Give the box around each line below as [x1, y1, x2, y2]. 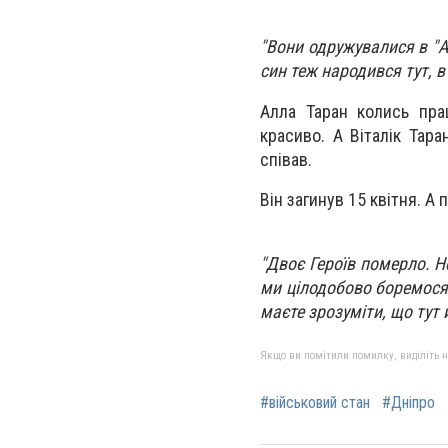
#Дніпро [382, 393, 435, 413]
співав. [260, 148, 312, 170]
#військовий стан [260, 393, 370, 413]
